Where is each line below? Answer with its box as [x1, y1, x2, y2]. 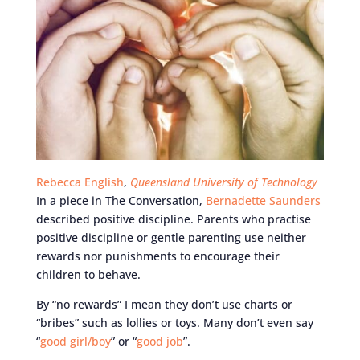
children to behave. [35, 266, 141, 282]
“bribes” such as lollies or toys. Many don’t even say [35, 314, 313, 330]
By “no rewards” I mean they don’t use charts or [35, 296, 292, 312]
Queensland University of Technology [129, 174, 317, 190]
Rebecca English [35, 174, 124, 190]
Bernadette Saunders [205, 192, 321, 208]
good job [136, 333, 183, 349]
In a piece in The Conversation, [35, 192, 206, 208]
